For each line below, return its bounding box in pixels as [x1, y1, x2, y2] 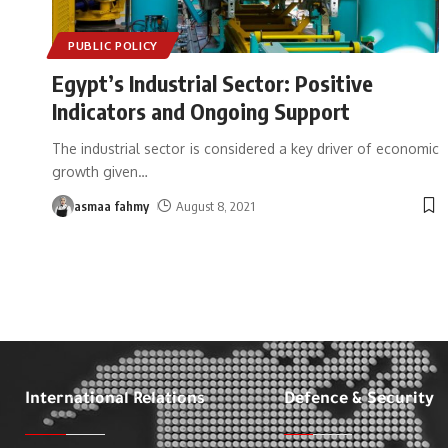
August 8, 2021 [175, 197, 255, 214]
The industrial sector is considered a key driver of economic [52, 139, 439, 157]
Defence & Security [283, 390, 434, 409]
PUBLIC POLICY [68, 37, 159, 53]
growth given [52, 162, 138, 180]
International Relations [25, 390, 205, 409]
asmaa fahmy [74, 197, 149, 214]
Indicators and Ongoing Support [52, 96, 350, 125]
